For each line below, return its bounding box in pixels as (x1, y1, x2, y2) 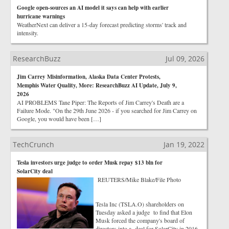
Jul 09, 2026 (166, 54, 204, 63)
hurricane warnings (17, 12, 65, 20)
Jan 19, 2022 (164, 140, 204, 149)
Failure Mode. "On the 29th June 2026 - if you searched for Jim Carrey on (17, 106, 197, 114)
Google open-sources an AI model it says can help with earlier (17, 4, 169, 12)
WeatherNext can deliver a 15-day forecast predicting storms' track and (17, 20, 187, 29)
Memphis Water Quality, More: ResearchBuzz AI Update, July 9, (17, 81, 177, 89)
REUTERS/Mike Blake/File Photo (96, 175, 181, 184)
